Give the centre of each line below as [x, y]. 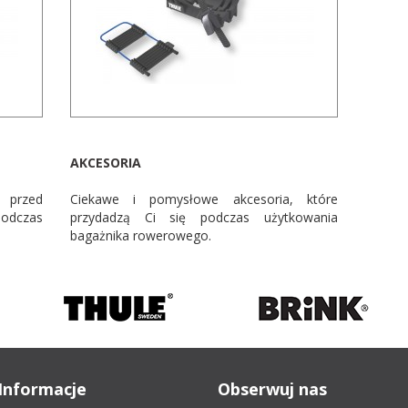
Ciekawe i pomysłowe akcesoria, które [204, 199]
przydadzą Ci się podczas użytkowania [204, 217]
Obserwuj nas [272, 389]
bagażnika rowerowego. [141, 235]
